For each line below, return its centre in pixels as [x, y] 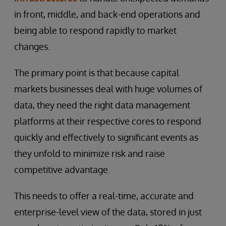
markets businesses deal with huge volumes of [108, 89]
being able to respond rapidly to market [95, 30]
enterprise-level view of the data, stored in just [108, 212]
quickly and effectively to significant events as [106, 137]
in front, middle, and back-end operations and [107, 14]
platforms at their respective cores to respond [108, 121]
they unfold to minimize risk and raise [90, 153]
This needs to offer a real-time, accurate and [104, 196]
